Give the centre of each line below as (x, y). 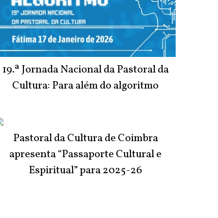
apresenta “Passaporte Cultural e (86, 155)
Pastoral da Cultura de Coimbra (85, 139)
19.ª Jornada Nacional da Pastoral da (85, 70)
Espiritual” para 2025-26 (86, 171)
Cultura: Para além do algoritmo (86, 86)
